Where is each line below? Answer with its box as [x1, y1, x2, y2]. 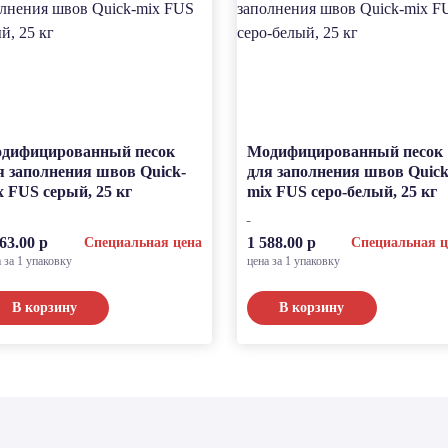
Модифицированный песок [246, 143, 443, 160]
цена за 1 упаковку [246, 254, 340, 268]
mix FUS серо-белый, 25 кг [246, 183, 437, 200]
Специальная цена [83, 234, 202, 250]
